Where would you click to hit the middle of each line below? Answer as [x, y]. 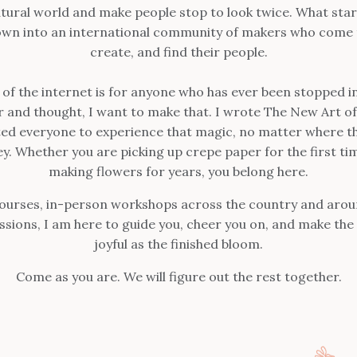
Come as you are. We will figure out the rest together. [178, 276]
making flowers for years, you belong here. [178, 171]
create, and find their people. [178, 51]
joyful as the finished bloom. [178, 243]
